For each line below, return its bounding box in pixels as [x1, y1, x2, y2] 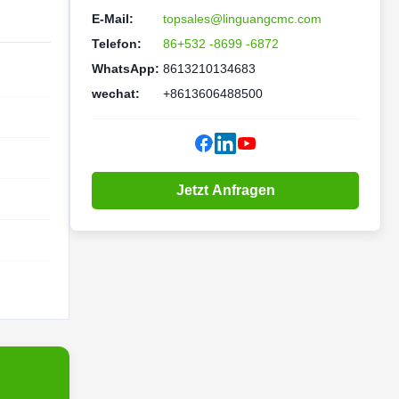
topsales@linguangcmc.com [163, 12, 322, 26]
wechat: [92, 86, 140, 101]
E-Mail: [92, 12, 134, 26]
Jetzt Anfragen [175, 183, 275, 198]
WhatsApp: [92, 61, 159, 76]
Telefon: [92, 37, 142, 51]
